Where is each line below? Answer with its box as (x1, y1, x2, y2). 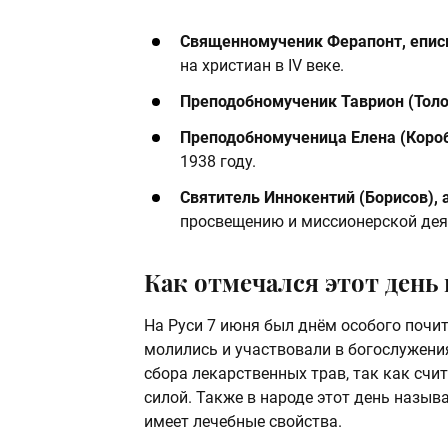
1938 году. (180, 152, 256, 172)
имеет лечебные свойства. (144, 412, 342, 432)
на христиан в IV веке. (180, 56, 344, 76)
